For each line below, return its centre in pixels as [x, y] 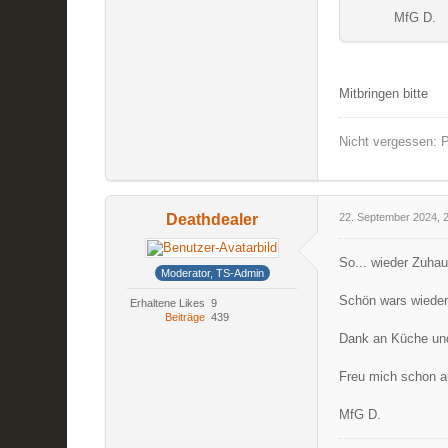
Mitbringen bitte [384, 93]
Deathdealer [212, 219]
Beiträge [185, 317]
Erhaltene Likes [168, 303]
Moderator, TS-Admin [212, 273]
